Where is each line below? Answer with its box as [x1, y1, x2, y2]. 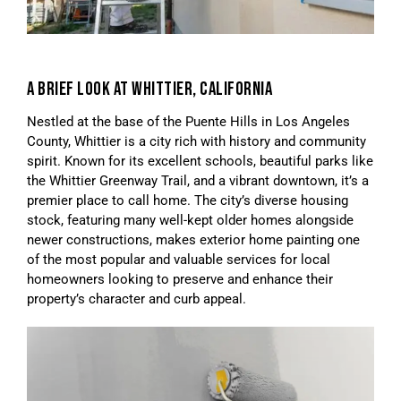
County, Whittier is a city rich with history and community [27, 132, 366, 149]
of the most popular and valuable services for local [27, 251, 330, 268]
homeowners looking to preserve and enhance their [27, 270, 333, 287]
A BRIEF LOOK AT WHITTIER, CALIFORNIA [27, 77, 272, 100]
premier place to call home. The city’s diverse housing [27, 192, 348, 209]
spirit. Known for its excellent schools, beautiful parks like [27, 152, 373, 169]
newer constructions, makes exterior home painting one [27, 231, 360, 248]
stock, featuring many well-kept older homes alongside [27, 211, 354, 228]
